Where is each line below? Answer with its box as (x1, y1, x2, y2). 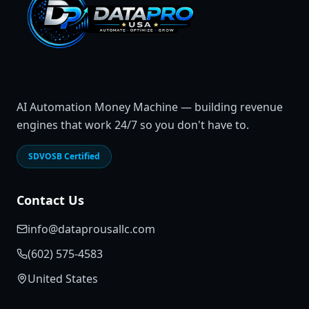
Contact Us (17, 191, 84, 208)
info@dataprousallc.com (28, 221, 155, 237)
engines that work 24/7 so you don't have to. (17, 117, 249, 132)
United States (28, 270, 98, 286)
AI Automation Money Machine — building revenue (17, 99, 283, 114)
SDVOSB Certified (28, 150, 100, 162)
